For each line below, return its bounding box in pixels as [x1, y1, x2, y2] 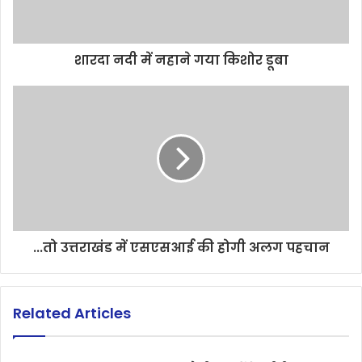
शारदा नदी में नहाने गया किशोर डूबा [74, 51, 288, 69]
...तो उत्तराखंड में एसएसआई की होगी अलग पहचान [32, 238, 330, 257]
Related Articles [13, 303, 131, 323]
